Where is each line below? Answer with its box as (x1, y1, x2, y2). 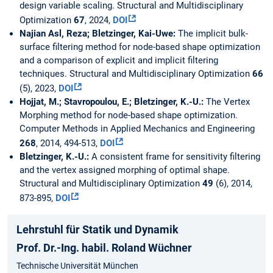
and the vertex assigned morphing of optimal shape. (19, 165, 230, 177)
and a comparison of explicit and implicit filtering (19, 55, 218, 67)
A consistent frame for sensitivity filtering (91, 152, 260, 163)
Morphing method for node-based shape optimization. (19, 110, 238, 122)
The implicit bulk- (178, 29, 248, 40)
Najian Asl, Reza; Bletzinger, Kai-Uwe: (19, 29, 178, 40)
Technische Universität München (16, 261, 138, 272)
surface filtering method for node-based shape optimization (19, 42, 260, 54)
